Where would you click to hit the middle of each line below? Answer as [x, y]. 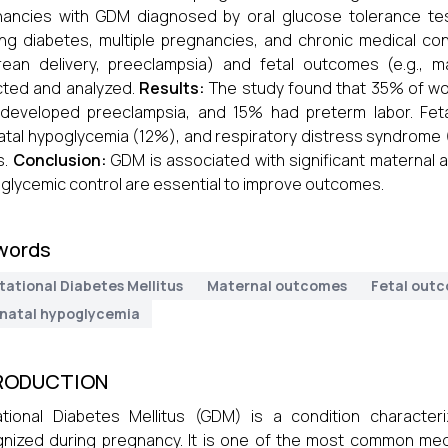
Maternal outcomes [277, 285]
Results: [172, 88]
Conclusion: [59, 160]
